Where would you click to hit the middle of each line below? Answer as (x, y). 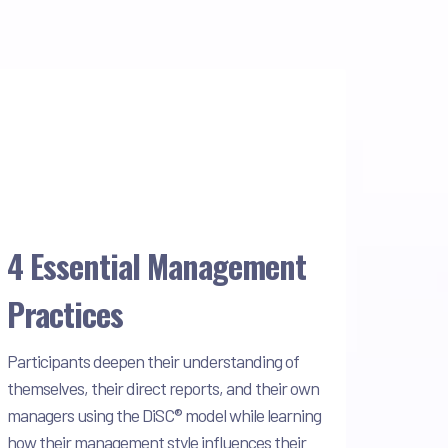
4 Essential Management (156, 265)
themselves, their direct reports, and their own (163, 387)
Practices (65, 313)
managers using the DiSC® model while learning (164, 414)
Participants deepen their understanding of (153, 360)
